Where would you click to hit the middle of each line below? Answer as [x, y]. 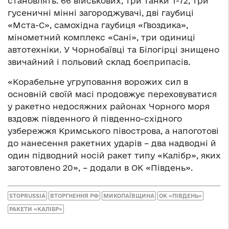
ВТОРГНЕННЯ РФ [74, 196]
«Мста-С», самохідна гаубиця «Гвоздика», [98, 25]
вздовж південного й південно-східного [95, 118]
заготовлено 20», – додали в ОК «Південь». [100, 167]
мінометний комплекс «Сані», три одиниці [101, 37]
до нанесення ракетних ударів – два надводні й [112, 143]
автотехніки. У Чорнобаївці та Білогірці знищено [113, 49]
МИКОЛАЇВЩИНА [129, 196]
